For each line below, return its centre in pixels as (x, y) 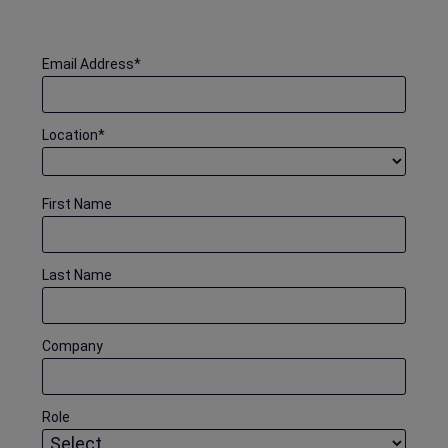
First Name (77, 203)
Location (70, 134)
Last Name (77, 274)
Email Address (88, 63)
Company (72, 345)
